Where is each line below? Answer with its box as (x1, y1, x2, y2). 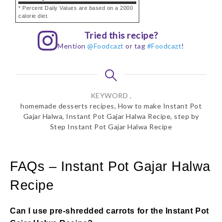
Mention (57, 41, 88, 50)
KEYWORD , (90, 91, 132, 100)
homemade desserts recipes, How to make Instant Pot (20, 101, 202, 110)
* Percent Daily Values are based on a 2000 (18, 4, 133, 11)
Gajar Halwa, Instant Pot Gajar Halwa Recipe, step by (23, 111, 199, 120)
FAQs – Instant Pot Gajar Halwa (10, 158, 211, 174)
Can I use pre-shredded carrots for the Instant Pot (10, 206, 209, 215)
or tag (123, 41, 147, 50)
